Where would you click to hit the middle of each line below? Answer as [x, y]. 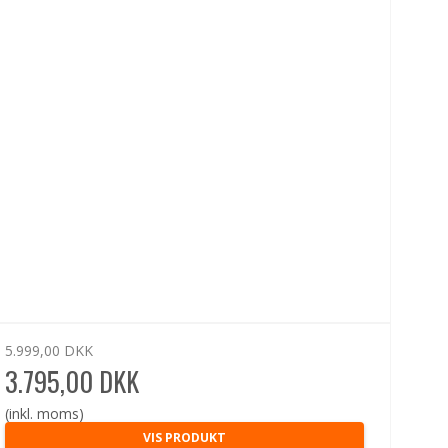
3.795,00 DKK [72, 381]
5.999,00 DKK [49, 350]
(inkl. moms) [45, 413]
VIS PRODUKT [184, 437]
